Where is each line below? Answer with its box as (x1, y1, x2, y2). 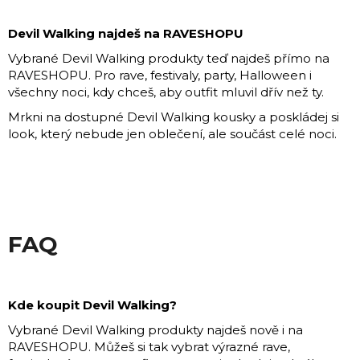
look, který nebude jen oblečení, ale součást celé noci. (8, 125, 337, 141)
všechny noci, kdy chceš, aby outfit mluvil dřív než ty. (8, 84, 324, 100)
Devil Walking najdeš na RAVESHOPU (8, 25, 243, 41)
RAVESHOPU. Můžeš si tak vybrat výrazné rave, (8, 338, 290, 354)
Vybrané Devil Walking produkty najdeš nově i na (8, 321, 303, 337)
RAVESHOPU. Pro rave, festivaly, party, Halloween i (8, 67, 312, 83)
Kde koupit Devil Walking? (8, 297, 177, 313)
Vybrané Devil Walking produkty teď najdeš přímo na (8, 50, 329, 66)
